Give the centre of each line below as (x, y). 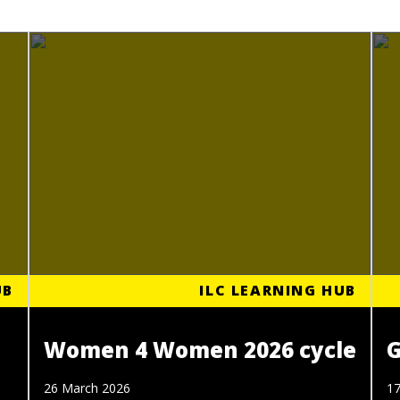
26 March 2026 (87, 388)
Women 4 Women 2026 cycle (200, 350)
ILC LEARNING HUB (278, 291)
